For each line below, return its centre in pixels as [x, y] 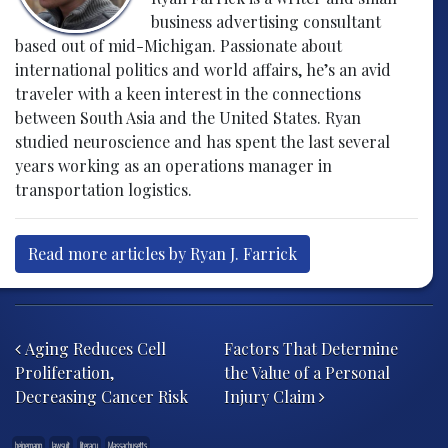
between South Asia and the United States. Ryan [188, 117]
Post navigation [129, 321]
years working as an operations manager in [173, 165]
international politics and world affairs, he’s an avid [203, 69]
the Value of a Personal [307, 372]
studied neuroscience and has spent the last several [202, 141]
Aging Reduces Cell [93, 348]
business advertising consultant [265, 21]
